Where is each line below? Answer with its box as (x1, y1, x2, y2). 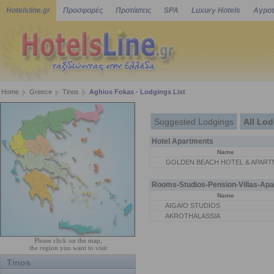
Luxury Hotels (191, 6, 240, 15)
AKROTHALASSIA (163, 212, 220, 220)
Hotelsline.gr (6, 6, 50, 15)
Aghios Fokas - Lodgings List (89, 88, 185, 95)
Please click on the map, (34, 237, 102, 244)
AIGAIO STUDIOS (163, 202, 220, 209)
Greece (29, 88, 52, 95)
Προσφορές (63, 6, 103, 15)
